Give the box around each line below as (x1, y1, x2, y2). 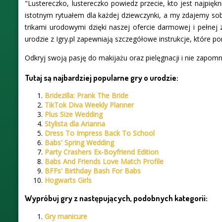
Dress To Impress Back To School (45, 128, 155, 138)
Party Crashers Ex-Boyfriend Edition (45, 147, 159, 157)
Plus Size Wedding (45, 110, 103, 119)
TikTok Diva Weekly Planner (45, 100, 134, 110)
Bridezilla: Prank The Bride (45, 91, 129, 101)
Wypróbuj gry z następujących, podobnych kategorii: (25, 193, 208, 204)
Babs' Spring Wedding (45, 138, 114, 148)
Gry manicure (45, 211, 88, 221)
